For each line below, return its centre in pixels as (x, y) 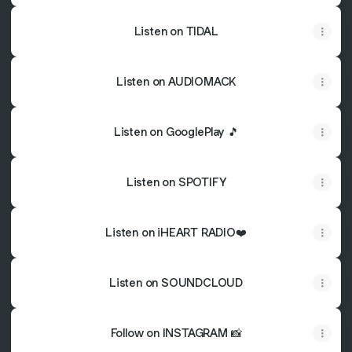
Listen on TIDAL (176, 31)
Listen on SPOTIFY (176, 182)
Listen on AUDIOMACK (176, 81)
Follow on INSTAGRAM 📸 (176, 333)
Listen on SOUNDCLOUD (176, 282)
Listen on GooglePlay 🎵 (176, 132)
